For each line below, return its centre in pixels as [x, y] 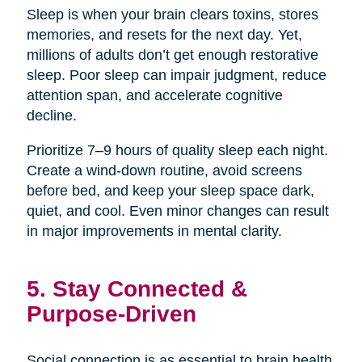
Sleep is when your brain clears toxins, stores [172, 15]
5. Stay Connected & [137, 289]
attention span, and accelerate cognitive [154, 96]
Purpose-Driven [111, 314]
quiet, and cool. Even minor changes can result [177, 211]
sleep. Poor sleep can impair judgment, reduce [176, 76]
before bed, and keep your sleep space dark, [170, 191]
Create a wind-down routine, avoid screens [164, 171]
